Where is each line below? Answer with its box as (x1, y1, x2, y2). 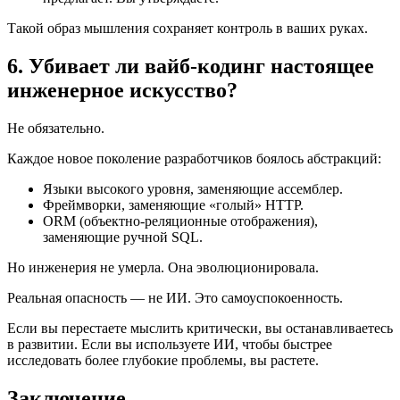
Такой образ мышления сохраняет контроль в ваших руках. (7, 20, 368, 36)
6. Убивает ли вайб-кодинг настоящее (7, 54, 374, 78)
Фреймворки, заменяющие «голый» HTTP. (43, 196, 304, 212)
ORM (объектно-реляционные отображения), (43, 212, 318, 229)
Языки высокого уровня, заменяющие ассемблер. (43, 180, 343, 196)
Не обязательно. (7, 120, 104, 136)
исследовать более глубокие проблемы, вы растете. (7, 352, 319, 368)
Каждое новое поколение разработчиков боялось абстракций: (7, 150, 381, 166)
